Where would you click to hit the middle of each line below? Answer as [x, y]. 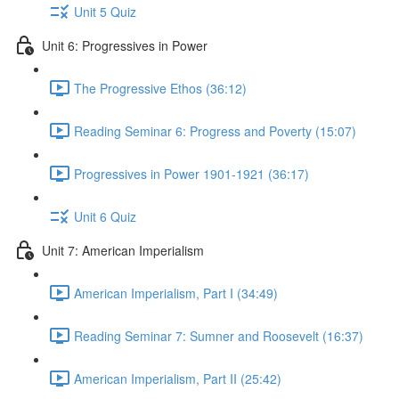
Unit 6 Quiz [105, 216]
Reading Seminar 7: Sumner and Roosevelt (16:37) [219, 335]
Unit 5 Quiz [105, 11]
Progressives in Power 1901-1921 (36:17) [191, 173]
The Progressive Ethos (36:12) [160, 88]
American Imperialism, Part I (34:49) [176, 293]
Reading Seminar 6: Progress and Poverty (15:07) [215, 130]
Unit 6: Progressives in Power [125, 45]
